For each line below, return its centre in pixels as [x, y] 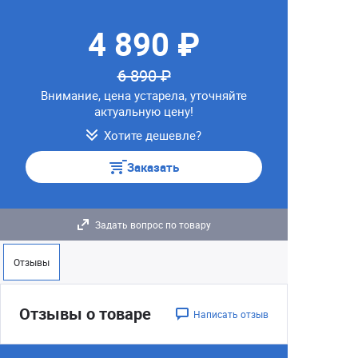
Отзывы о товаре [85, 314]
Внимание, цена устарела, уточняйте [144, 95]
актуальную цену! [144, 111]
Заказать [153, 167]
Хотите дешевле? [153, 135]
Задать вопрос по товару [153, 225]
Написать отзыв [231, 314]
